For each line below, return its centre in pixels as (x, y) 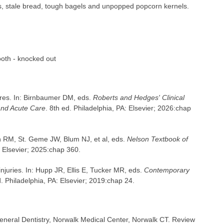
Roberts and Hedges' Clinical (138, 98)
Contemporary (166, 170)
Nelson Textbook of (157, 139)
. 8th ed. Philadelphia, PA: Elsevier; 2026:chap (118, 108)
